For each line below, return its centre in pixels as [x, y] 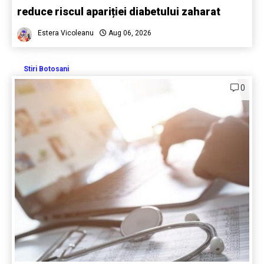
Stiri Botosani [46, 69]
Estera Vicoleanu [66, 33]
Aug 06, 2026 [129, 33]
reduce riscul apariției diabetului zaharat [119, 11]
